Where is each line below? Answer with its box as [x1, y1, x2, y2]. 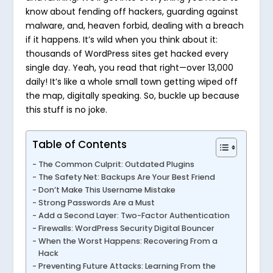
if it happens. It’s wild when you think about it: [26, 33, 218, 46]
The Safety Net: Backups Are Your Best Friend [38, 171, 215, 182]
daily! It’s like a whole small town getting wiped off [26, 75, 238, 88]
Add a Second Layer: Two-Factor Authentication [38, 210, 230, 221]
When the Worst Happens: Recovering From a [38, 235, 218, 246]
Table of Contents [32, 137, 127, 152]
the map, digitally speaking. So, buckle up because [26, 89, 240, 102]
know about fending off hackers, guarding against [26, 5, 239, 18]
